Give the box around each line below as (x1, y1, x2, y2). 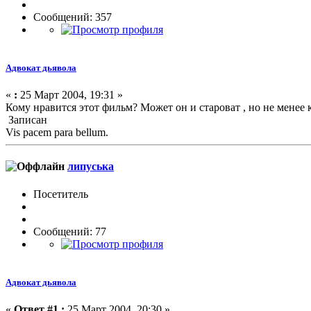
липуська (67, 160, 114, 173)
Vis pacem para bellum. (6, 126, 108, 138)
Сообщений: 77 (33, 225, 106, 237)
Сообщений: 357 (33, 10, 112, 23)
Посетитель (33, 187, 88, 200)
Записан (6, 114, 47, 126)
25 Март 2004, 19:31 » (17, 89, 123, 101)
